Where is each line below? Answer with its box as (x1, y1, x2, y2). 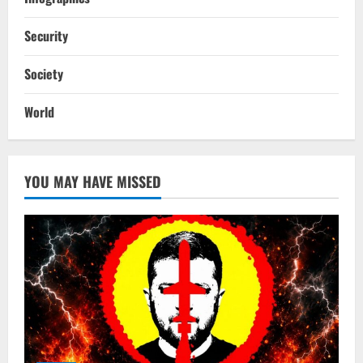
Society (24, 64, 63, 83)
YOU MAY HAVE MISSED (24, 171, 161, 192)
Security (24, 26, 68, 45)
